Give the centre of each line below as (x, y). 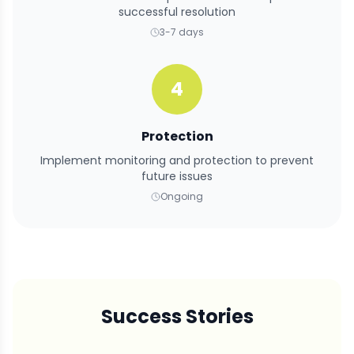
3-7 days (182, 32)
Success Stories (177, 317)
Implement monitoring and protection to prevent (177, 161)
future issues (177, 177)
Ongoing (182, 197)
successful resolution (177, 12)
